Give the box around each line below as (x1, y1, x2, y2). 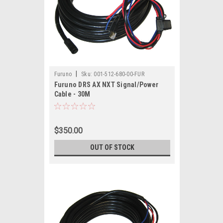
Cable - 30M (54, 90, 91, 98)
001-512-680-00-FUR (94, 71, 144, 78)
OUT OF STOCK (90, 143, 134, 151)
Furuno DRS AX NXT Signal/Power (54, 81, 158, 89)
